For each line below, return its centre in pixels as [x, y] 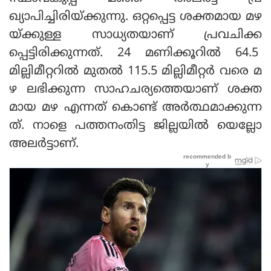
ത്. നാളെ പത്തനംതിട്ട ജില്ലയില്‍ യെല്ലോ [135, 126]
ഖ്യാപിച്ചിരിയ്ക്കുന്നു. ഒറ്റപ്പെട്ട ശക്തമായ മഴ [135, 17]
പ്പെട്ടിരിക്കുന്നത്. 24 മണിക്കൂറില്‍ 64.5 [135, 53]
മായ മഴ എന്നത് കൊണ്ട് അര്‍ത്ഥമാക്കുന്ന [135, 108]
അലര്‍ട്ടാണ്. [44, 144]
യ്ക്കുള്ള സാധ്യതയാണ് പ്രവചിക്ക [135, 35]
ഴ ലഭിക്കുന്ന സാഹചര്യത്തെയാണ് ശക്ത [135, 90]
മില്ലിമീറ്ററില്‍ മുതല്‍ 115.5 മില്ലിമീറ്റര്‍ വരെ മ [135, 71]
